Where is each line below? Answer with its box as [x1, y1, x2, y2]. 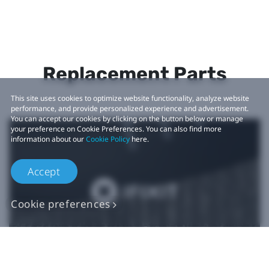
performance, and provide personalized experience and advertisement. [11, 103, 249, 113]
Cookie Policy [86, 134, 130, 144]
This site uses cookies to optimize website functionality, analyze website [11, 93, 249, 103]
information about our [11, 134, 86, 144]
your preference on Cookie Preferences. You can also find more [11, 124, 222, 134]
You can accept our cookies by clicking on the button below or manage [11, 113, 243, 124]
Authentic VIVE [61, 222, 208, 246]
